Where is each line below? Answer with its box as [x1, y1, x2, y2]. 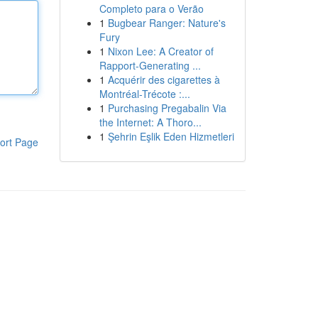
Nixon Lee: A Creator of [107, 44, 214, 58]
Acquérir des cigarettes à [107, 72, 220, 87]
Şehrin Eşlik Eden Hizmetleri [107, 129, 234, 143]
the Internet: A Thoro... [99, 115, 202, 129]
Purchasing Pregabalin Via [107, 101, 226, 115]
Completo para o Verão [99, 1, 204, 16]
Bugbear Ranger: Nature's [107, 16, 226, 30]
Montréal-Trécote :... [99, 87, 190, 101]
